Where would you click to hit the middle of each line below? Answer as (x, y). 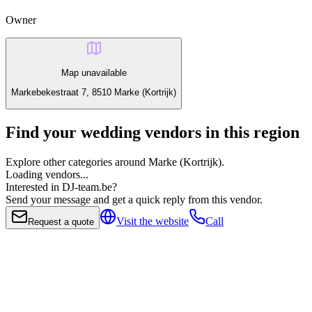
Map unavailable (94, 73)
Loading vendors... (47, 174)
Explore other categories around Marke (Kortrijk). (115, 162)
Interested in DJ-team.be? (61, 187)
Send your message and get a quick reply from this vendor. (134, 199)
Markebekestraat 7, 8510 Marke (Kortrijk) (94, 93)
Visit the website (153, 221)
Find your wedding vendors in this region (153, 132)
